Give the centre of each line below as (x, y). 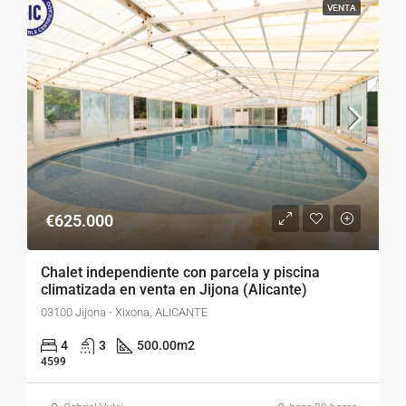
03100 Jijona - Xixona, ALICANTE (124, 312)
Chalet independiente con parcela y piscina (180, 272)
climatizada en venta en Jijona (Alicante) (174, 290)
